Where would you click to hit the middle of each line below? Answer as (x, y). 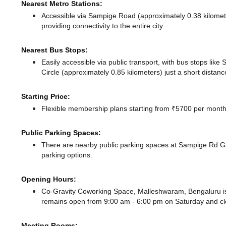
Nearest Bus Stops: (54, 50)
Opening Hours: (49, 179)
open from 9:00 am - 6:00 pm (117, 202)
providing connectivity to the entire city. (103, 26)
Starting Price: (46, 97)
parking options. (67, 155)
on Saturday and (192, 202)
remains (55, 202)
